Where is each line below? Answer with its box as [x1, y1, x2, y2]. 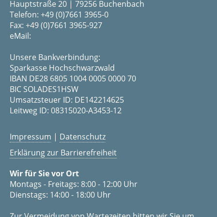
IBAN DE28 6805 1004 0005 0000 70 [10, 73, 136, 84]
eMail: [10, 31, 31, 42]
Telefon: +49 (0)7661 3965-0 [10, 9, 108, 20]
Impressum [10, 131, 51, 142]
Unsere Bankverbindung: [10, 52, 100, 63]
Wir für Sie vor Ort [10, 168, 79, 179]
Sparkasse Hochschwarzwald [10, 62, 115, 74]
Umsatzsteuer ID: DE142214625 [10, 94, 124, 106]
